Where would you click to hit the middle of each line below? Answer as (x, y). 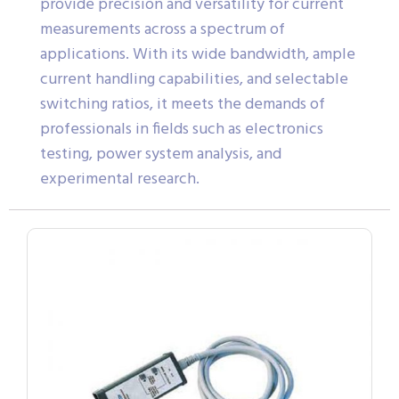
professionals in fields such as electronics (182, 129)
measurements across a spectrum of (163, 29)
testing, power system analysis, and (161, 154)
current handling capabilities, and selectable (194, 79)
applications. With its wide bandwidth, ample (198, 54)
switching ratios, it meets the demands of (183, 104)
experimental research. (120, 179)
